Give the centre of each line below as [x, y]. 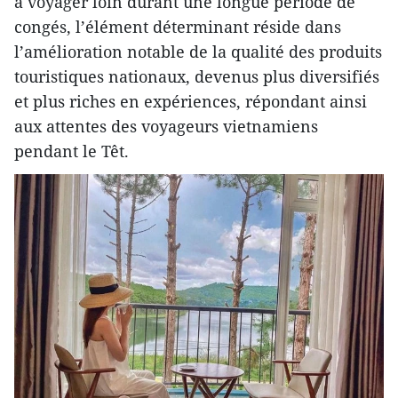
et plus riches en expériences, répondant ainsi [191, 102]
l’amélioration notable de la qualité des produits [198, 52]
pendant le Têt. [72, 151]
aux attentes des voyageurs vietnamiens [166, 127]
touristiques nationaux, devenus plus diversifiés [197, 77]
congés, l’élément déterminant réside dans [178, 27]
